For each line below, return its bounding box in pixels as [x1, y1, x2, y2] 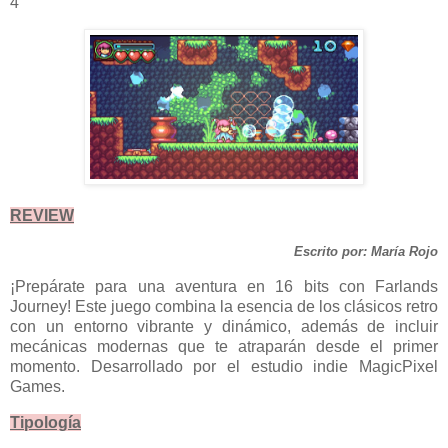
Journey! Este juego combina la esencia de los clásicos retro [10, 298, 438, 316]
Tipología [10, 414, 81, 431]
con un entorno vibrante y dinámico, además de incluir [10, 318, 438, 336]
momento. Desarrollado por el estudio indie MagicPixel [10, 358, 438, 376]
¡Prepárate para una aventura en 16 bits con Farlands [10, 278, 438, 296]
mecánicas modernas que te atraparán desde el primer [10, 338, 438, 356]
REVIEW [10, 206, 74, 224]
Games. [10, 378, 65, 396]
